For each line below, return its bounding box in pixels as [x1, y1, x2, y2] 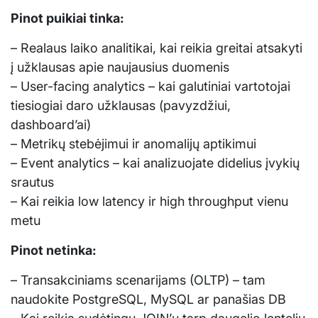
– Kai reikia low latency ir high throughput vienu [11, 193, 288, 209]
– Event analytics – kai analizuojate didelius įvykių [11, 155, 300, 170]
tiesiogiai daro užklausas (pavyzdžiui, [11, 97, 231, 113]
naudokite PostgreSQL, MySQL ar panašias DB [11, 291, 286, 307]
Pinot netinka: [11, 242, 97, 258]
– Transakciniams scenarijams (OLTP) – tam [11, 272, 265, 287]
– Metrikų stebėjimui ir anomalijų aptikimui [11, 136, 256, 151]
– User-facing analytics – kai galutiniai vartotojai [11, 78, 290, 94]
